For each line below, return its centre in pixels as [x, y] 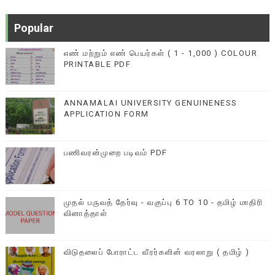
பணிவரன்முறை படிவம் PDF [115, 153]
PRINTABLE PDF [97, 64]
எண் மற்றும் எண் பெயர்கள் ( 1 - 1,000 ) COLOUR [161, 53]
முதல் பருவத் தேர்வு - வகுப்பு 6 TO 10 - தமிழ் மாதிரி [163, 202]
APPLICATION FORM [106, 114]
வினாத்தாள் [86, 213]
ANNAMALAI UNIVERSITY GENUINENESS [150, 103]
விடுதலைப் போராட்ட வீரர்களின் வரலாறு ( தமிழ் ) [157, 252]
